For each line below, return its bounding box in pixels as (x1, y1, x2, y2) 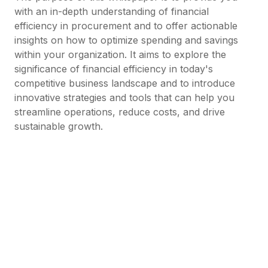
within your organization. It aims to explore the (14, 48, 226, 60)
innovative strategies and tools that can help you (14, 92, 234, 103)
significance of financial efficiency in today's (14, 63, 213, 75)
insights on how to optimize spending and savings (14, 34, 238, 46)
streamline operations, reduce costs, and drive (14, 106, 225, 118)
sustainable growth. (14, 120, 103, 132)
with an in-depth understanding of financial (14, 5, 209, 17)
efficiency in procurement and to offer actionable (14, 20, 237, 32)
